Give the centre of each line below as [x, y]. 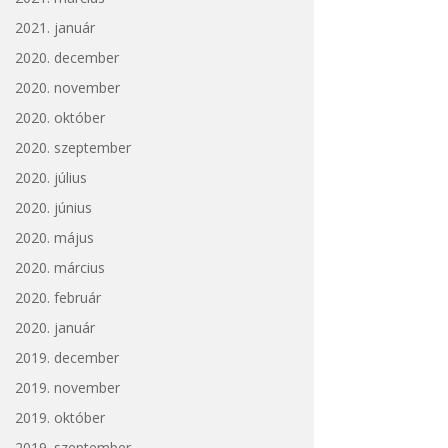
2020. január [54, 327]
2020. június [53, 207]
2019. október [59, 417]
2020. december [66, 57]
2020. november [67, 87]
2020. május [54, 237]
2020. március [59, 267]
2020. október [59, 117]
